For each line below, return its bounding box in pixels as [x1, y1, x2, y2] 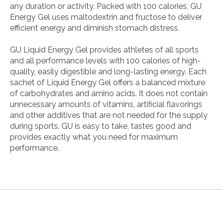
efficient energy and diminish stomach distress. [10, 23, 179, 33]
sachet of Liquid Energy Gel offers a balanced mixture [10, 77, 205, 87]
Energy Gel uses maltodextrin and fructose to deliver [10, 12, 202, 22]
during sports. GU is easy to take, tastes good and [10, 121, 191, 131]
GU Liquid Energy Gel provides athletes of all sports [10, 45, 199, 55]
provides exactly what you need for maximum [10, 132, 178, 142]
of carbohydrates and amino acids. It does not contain [10, 88, 208, 98]
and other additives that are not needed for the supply [10, 110, 208, 120]
